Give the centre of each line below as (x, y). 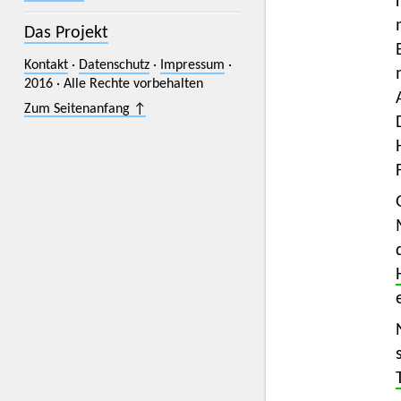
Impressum (192, 66)
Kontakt (46, 66)
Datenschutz (114, 66)
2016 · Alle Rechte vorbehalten (113, 85)
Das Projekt (66, 34)
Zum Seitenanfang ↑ (85, 109)
